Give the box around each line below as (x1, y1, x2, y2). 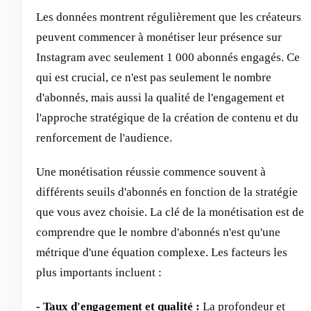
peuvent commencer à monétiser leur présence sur (36, 31, 282, 44)
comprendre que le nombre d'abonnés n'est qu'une (36, 226, 280, 239)
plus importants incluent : (36, 266, 162, 280)
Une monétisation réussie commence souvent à (36, 165, 266, 179)
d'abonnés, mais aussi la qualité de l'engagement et (36, 91, 285, 105)
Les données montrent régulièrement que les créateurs (36, 10, 301, 24)
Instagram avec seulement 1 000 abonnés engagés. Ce (36, 51, 300, 65)
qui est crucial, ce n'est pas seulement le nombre (36, 71, 271, 85)
